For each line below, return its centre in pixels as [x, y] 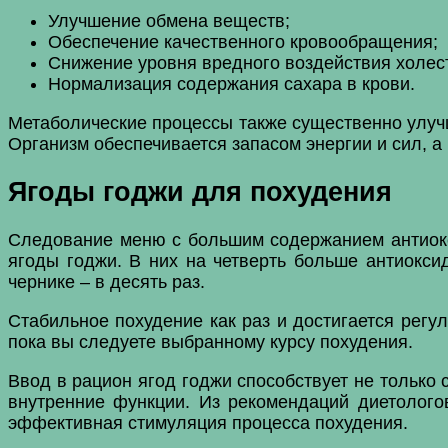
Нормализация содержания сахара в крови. [231, 83]
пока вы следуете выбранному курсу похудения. [210, 342]
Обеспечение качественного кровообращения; [243, 41]
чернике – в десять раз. [106, 282]
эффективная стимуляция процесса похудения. [208, 423]
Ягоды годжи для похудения [200, 192]
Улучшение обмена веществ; [169, 20]
